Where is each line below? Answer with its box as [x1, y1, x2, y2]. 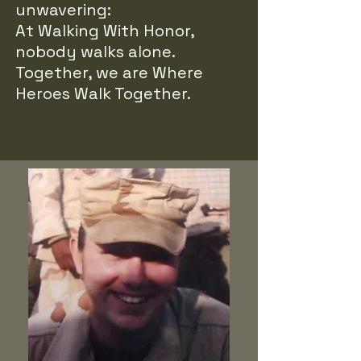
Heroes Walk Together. [15, 83, 191, 104]
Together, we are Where [15, 62, 203, 83]
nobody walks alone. [15, 41, 176, 62]
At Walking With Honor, [15, 20, 194, 41]
